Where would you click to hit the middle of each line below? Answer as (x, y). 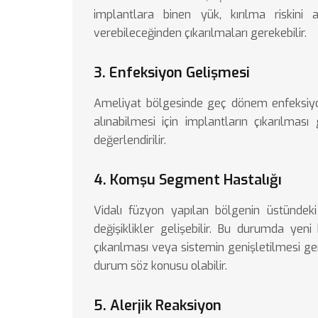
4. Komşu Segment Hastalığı (188, 180)
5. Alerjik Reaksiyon (158, 306)
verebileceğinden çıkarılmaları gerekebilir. (200, 33)
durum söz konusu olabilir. (160, 266)
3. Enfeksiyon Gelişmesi (172, 73)
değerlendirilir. (130, 140)
